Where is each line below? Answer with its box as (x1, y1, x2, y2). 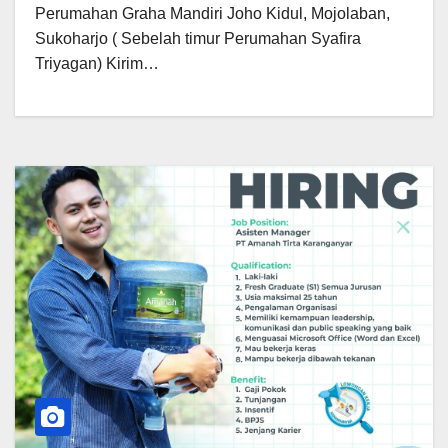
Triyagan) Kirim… (35, 54, 159, 72)
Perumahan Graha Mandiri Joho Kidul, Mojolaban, (35, 4, 390, 22)
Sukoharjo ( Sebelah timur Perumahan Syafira (35, 29, 361, 47)
